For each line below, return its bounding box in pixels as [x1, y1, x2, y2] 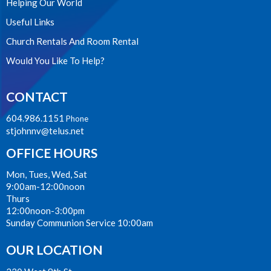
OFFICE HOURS [6, 145, 97, 160]
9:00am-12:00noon [6, 181, 85, 192]
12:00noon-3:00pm [6, 205, 85, 217]
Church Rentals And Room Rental [6, 36, 139, 47]
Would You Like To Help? [6, 55, 105, 67]
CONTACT [6, 88, 68, 104]
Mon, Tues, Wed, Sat [6, 169, 87, 180]
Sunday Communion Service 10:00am [6, 217, 153, 229]
